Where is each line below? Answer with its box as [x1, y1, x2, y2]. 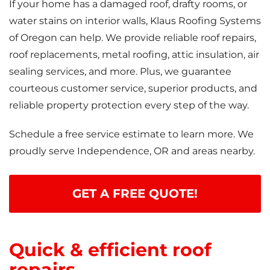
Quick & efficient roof [9, 238, 212, 261]
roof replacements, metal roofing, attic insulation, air [9, 48, 259, 60]
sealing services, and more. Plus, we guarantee [9, 65, 231, 77]
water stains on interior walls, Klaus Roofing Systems [9, 14, 261, 27]
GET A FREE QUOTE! [72, 186, 198, 201]
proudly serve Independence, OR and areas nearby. [9, 145, 255, 157]
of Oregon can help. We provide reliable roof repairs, [9, 31, 256, 43]
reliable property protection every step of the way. [9, 99, 249, 111]
